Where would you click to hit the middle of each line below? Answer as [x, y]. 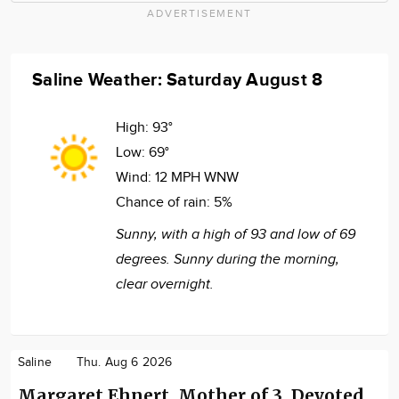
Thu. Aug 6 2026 [124, 362]
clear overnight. [165, 284]
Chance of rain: [165, 202]
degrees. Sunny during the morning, [228, 259]
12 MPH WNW [197, 177]
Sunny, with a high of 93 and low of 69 [236, 234]
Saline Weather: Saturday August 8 [178, 80]
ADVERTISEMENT [199, 13]
